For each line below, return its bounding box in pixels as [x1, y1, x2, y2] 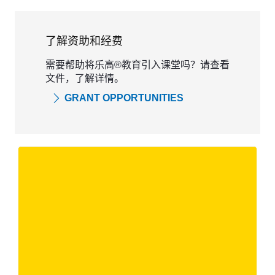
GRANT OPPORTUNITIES [64, 92, 184, 103]
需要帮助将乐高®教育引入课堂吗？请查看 [45, 59, 230, 70]
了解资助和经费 [45, 34, 123, 47]
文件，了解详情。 [45, 72, 124, 83]
